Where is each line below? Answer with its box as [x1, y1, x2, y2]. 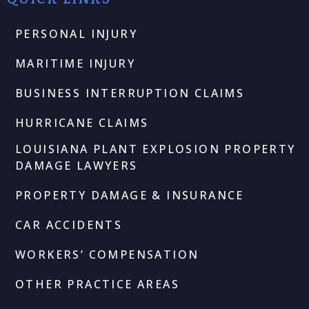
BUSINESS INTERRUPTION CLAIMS [15, 85, 245, 101]
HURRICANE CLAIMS [15, 114, 149, 130]
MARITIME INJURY [15, 55, 135, 71]
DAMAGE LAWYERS [15, 157, 138, 173]
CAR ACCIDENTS [15, 217, 123, 232]
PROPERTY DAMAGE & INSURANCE [15, 187, 244, 203]
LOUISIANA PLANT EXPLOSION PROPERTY [15, 141, 296, 157]
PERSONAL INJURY [15, 26, 137, 41]
